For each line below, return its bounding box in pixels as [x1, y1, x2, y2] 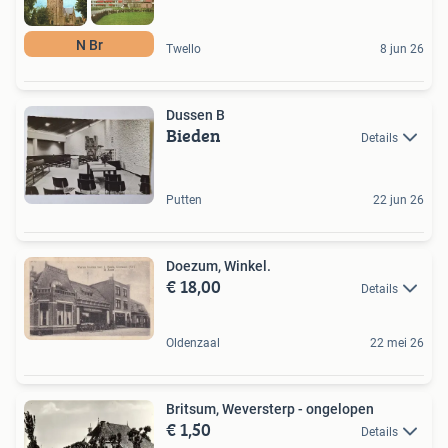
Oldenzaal [166, 335, 220, 350]
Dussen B [166, 106, 225, 123]
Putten [166, 192, 202, 207]
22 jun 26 [373, 192, 424, 207]
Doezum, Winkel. [166, 257, 271, 274]
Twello [166, 41, 201, 56]
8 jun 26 [380, 41, 424, 56]
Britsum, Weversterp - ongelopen [166, 400, 374, 417]
